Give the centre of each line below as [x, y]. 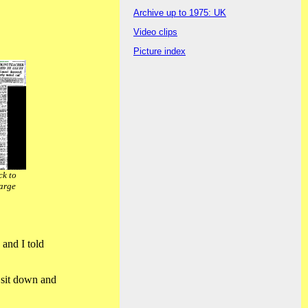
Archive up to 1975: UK [180, 13]
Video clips [155, 32]
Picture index [159, 52]
